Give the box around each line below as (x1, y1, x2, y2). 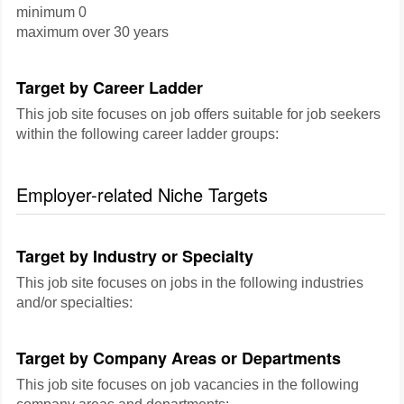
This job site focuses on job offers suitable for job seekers (16, 106, 381, 122)
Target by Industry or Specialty (16, 244, 253, 268)
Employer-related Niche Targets (16, 181, 268, 207)
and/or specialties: (16, 295, 133, 310)
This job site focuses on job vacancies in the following (16, 377, 359, 392)
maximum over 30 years (16, 24, 169, 40)
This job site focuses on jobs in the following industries (16, 275, 363, 290)
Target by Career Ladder (16, 76, 203, 99)
